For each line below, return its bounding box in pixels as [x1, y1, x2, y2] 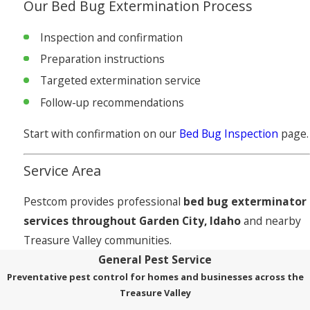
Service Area [24, 161, 102, 180]
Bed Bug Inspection [179, 125, 279, 141]
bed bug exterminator [183, 193, 307, 209]
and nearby [241, 212, 302, 228]
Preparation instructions [39, 51, 165, 67]
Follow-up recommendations [39, 94, 184, 110]
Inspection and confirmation [39, 30, 183, 46]
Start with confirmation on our [24, 125, 180, 141]
